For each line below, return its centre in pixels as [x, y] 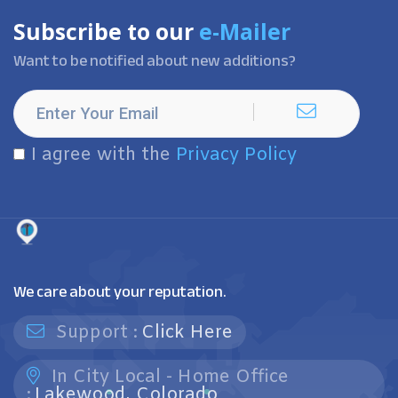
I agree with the [103, 155]
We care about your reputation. [120, 291]
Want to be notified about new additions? [155, 60]
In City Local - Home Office [167, 377]
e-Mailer [245, 32]
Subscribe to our [106, 32]
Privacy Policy [236, 155]
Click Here [187, 333]
